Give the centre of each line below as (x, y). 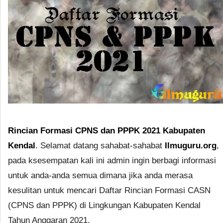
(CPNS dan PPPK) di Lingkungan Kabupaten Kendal (104, 205)
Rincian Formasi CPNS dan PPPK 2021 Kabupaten (107, 130)
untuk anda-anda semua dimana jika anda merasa (100, 175)
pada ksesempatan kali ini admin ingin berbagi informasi (112, 160)
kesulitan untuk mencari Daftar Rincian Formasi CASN (109, 190)
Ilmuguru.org (191, 145)
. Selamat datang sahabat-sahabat (100, 145)
